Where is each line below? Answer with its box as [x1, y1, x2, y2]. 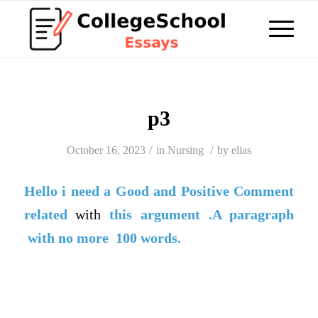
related [23, 207, 67, 222]
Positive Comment [180, 183, 295, 199]
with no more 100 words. [23, 230, 181, 246]
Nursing [167, 144, 204, 156]
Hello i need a [23, 183, 116, 199]
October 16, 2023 [66, 144, 146, 156]
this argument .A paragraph [101, 207, 295, 222]
